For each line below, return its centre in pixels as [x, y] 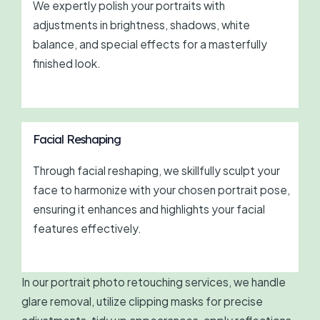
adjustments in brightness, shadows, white [141, 25]
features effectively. [87, 228]
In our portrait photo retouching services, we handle [154, 282]
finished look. [66, 64]
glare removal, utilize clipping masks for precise [142, 301]
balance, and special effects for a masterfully [150, 44]
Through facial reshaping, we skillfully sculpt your [156, 170]
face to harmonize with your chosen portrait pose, [161, 190]
